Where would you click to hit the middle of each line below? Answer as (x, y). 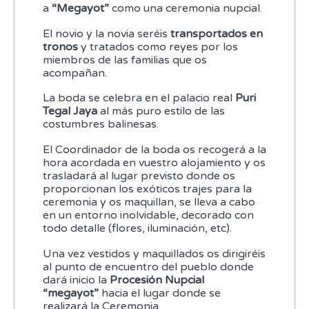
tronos (60, 47)
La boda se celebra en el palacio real (139, 98)
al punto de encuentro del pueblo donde (148, 267)
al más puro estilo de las (162, 111)
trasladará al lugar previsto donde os (139, 176)
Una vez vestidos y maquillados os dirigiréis (154, 253)
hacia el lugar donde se (159, 293)
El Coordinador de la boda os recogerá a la (154, 149)
